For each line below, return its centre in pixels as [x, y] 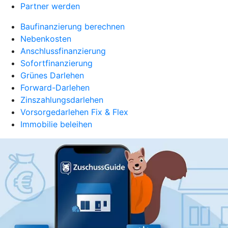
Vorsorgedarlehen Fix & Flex [74, 112]
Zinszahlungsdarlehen [62, 100]
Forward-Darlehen [55, 88]
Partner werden [50, 6]
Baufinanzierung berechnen [73, 26]
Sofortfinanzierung [56, 63]
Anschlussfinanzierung [63, 51]
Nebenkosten [46, 39]
